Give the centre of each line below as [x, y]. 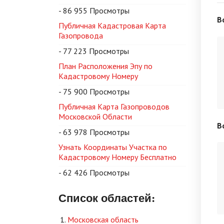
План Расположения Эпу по [105, 66]
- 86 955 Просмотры [94, 10]
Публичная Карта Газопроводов [114, 106]
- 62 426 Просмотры [94, 172]
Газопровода [81, 35]
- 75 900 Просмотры [94, 91]
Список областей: [107, 198]
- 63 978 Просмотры [94, 132]
